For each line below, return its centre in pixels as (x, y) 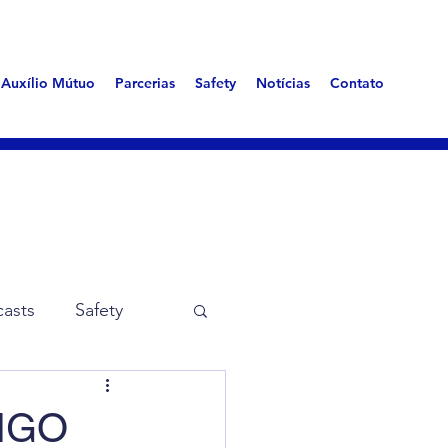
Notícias (282, 83)
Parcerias (144, 83)
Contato (356, 83)
